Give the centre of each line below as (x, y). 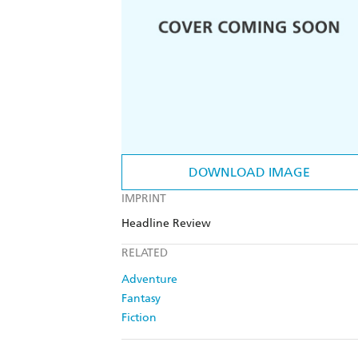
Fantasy (141, 299)
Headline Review (166, 224)
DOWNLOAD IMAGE (249, 173)
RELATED (145, 253)
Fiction (139, 318)
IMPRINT (144, 199)
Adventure (149, 280)
